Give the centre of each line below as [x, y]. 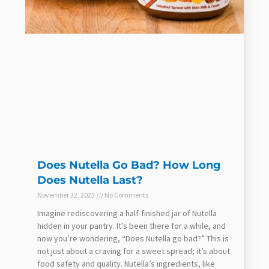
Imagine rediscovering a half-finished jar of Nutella [127, 213]
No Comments [126, 195]
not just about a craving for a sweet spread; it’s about [134, 251]
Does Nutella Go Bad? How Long [129, 165]
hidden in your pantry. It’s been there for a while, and [131, 225]
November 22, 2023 [67, 195]
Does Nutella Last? [90, 180]
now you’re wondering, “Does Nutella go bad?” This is [133, 238]
